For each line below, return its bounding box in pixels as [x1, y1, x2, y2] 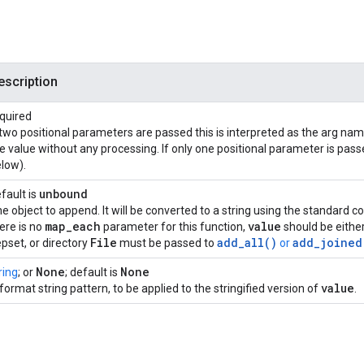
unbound [39, 186, 88, 202]
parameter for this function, [101, 220, 248, 234]
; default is [65, 266, 120, 279]
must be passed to [117, 236, 217, 250]
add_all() [217, 235, 277, 251]
